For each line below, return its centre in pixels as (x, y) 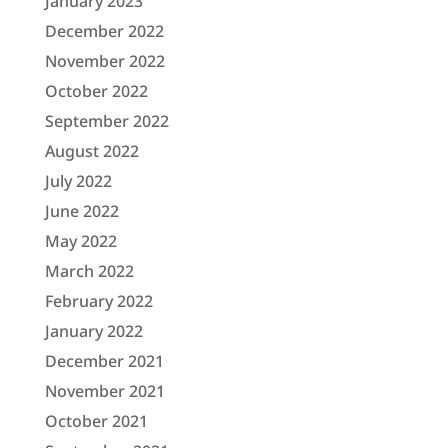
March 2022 (89, 270)
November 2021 (104, 390)
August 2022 (91, 150)
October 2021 (96, 420)
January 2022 (93, 330)
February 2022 (98, 300)
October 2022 (96, 90)
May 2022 (80, 240)
